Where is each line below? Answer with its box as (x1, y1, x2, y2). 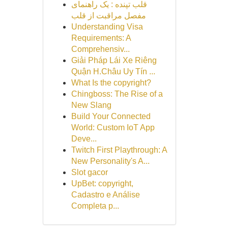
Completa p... (71, 202, 119, 210)
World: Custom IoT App (71, 123, 155, 132)
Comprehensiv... (71, 45, 130, 53)
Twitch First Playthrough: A (71, 146, 167, 154)
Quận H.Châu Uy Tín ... (71, 67, 155, 76)
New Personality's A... (71, 157, 150, 165)
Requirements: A (71, 34, 131, 42)
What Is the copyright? (71, 78, 151, 87)
